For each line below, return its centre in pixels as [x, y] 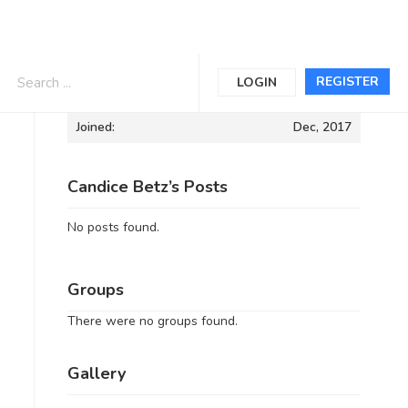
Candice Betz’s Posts [147, 187]
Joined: [95, 127]
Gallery [96, 373]
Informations [116, 80]
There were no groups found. [152, 321]
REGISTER [347, 82]
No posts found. [113, 227]
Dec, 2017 [322, 127]
